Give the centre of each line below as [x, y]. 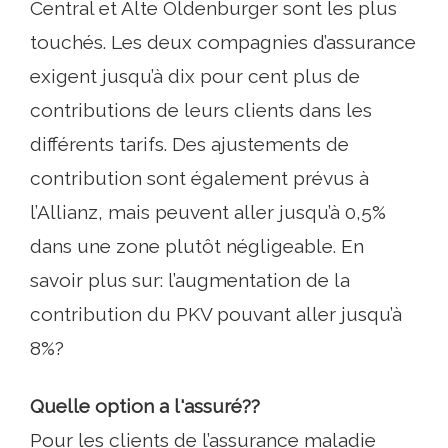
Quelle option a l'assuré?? [145, 406]
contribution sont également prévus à [199, 178]
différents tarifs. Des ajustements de [189, 144]
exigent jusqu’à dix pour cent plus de [195, 76]
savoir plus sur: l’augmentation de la [190, 280]
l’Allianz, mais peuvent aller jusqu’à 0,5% [208, 212]
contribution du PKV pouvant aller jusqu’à [216, 314]
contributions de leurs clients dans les [201, 110]
